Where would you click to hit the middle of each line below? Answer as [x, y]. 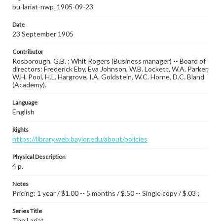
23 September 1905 [43, 34]
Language [25, 102]
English [23, 112]
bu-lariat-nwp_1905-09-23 [53, 7]
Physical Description [39, 157]
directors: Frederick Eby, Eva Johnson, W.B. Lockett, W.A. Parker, [110, 69]
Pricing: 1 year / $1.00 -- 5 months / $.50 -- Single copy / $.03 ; [106, 193]
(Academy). [29, 85]
